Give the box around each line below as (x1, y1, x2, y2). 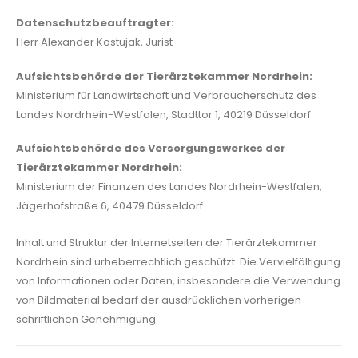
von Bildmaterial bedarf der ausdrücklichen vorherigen (16, 292, 301, 308)
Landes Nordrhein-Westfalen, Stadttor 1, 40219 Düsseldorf (16, 106, 311, 122)
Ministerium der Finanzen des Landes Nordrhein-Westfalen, (16, 179, 322, 195)
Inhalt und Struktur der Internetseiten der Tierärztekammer (16, 234, 317, 250)
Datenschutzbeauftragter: (16, 15, 174, 31)
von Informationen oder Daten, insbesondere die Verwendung (16, 272, 340, 288)
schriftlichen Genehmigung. (16, 311, 158, 327)
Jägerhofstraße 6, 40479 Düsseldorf (16, 198, 203, 214)
